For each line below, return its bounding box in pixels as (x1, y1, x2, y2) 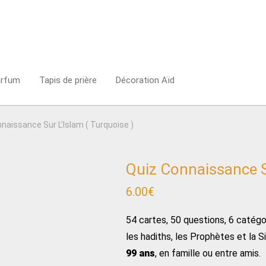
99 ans (126, 248, 155, 259)
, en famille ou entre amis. (155, 248, 261, 259)
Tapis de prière (39, 74, 97, 85)
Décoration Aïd (116, 74, 175, 85)
